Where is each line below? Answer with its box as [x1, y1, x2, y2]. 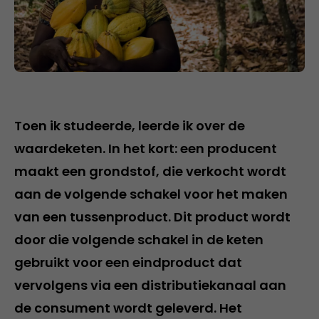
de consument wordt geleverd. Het [14, 299, 242, 317]
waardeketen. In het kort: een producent [14, 140, 277, 157]
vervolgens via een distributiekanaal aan [14, 276, 286, 294]
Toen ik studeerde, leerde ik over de [14, 117, 245, 135]
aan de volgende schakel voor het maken [14, 185, 288, 203]
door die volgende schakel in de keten [14, 231, 263, 249]
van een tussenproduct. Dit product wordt [14, 208, 291, 226]
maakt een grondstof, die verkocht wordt [14, 162, 286, 180]
